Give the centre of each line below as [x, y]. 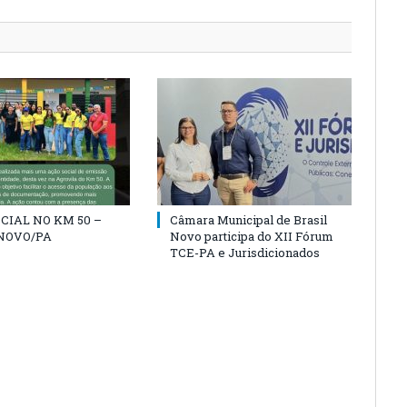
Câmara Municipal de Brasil [248, 220]
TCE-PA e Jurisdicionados [245, 253]
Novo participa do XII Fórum [252, 236]
